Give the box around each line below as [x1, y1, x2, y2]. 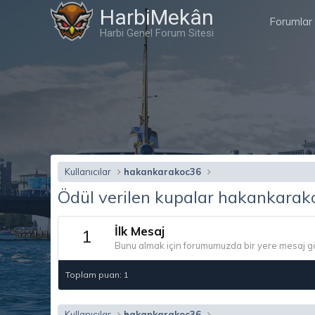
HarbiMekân [100, 5, 214, 30]
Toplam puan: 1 [65, 269, 129, 281]
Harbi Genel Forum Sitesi [100, 27, 214, 39]
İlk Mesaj [115, 224, 165, 239]
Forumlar [269, 14, 312, 28]
